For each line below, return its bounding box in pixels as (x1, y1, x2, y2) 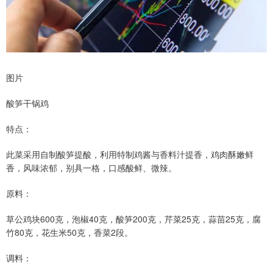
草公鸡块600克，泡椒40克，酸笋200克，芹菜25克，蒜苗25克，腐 (6, 213, 261, 225)
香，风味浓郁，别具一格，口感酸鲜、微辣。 (6, 161, 177, 174)
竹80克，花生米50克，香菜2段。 (6, 226, 133, 239)
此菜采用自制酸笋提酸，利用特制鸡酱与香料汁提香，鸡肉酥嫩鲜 (6, 148, 253, 161)
